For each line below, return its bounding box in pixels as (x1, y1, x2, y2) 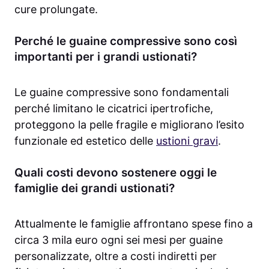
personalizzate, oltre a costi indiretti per (14, 250, 217, 263)
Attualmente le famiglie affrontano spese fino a (14, 217, 253, 231)
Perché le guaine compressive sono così (14, 34, 237, 49)
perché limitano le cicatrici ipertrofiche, (14, 102, 213, 115)
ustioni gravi (156, 134, 218, 148)
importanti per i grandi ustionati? (14, 50, 197, 64)
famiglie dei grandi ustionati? (14, 181, 175, 196)
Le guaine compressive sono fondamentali (14, 86, 229, 99)
